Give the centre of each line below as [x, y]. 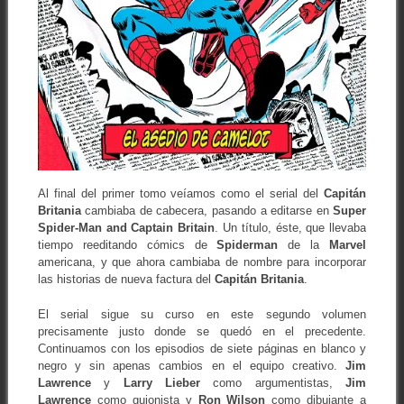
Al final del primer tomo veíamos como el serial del [181, 194]
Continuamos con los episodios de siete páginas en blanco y [202, 348]
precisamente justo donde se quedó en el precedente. [202, 331]
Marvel [348, 245]
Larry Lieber [162, 382]
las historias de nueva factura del [126, 280]
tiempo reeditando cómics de [127, 245]
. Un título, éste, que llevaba [291, 228]
